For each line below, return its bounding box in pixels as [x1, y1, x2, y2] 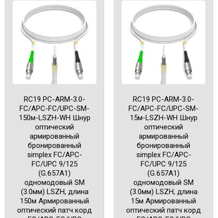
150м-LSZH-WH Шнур [18, 113, 91, 122]
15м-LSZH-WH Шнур [129, 113, 198, 122]
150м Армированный [20, 197, 89, 205]
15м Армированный [131, 197, 196, 205]
